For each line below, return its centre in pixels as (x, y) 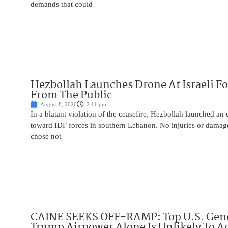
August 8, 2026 (59, 105)
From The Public (71, 95)
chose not (46, 137)
